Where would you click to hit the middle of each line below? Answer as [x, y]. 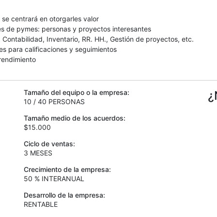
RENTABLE [41, 204]
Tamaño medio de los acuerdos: [75, 118]
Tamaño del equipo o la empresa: [77, 92]
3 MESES [38, 153]
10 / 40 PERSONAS [54, 101]
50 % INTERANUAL [54, 178]
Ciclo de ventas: [49, 144]
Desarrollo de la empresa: [64, 195]
